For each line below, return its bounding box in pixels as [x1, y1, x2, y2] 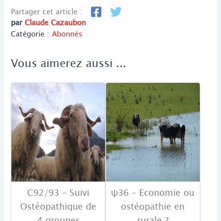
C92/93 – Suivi [27, 186, 90, 200]
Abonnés [52, 28, 83, 39]
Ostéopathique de [20, 200, 97, 214]
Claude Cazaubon [25, 17, 86, 28]
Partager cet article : [11, 6, 83, 17]
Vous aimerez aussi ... [11, 55, 127, 72]
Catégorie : [11, 28, 52, 39]
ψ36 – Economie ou [111, 186, 195, 200]
